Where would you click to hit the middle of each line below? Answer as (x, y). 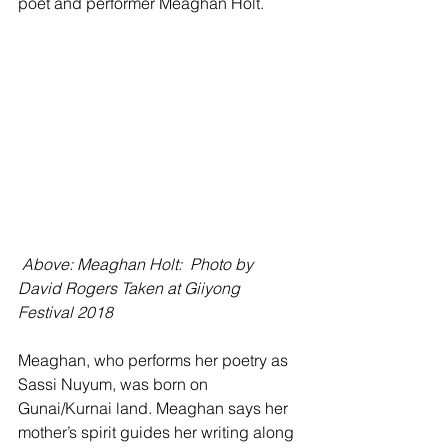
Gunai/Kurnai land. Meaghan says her (157, 408)
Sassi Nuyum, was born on (115, 384)
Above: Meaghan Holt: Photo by (139, 264)
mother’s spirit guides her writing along (158, 432)
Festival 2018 (65, 312)
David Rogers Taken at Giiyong (131, 288)
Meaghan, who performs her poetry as (155, 360)
